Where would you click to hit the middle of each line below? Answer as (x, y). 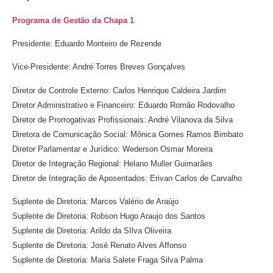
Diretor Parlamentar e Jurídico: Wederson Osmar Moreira (112, 149)
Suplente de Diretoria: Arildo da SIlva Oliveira (92, 231)
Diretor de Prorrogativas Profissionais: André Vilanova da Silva (122, 119)
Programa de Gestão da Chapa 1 (73, 20)
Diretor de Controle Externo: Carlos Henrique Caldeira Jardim (119, 90)
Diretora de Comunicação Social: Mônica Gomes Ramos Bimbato (128, 134)
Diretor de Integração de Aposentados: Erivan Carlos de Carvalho (127, 178)
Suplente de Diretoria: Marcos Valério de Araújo (95, 202)
